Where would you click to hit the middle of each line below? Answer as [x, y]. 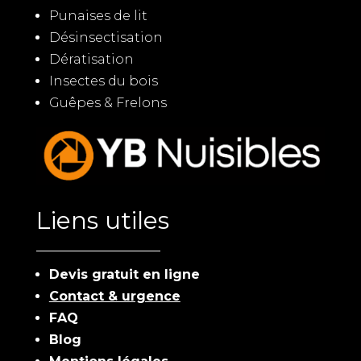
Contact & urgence [114, 297]
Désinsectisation [106, 37]
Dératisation [91, 59]
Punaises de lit [98, 16]
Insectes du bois [103, 81]
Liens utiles [102, 221]
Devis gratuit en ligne [124, 275]
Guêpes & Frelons [108, 103]
